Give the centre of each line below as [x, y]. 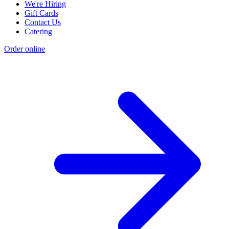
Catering [38, 31]
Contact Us [43, 22]
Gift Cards [41, 13]
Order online [25, 49]
